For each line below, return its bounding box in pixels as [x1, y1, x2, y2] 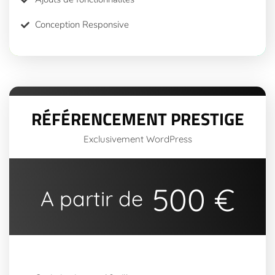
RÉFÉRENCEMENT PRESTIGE [31, 106, 244, 132]
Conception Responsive [34, 18, 129, 31]
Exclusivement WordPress [83, 133, 192, 145]
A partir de [40, 185, 143, 212]
